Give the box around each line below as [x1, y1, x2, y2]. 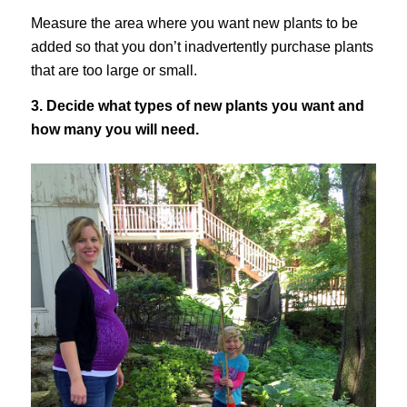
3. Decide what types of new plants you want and [30, 98, 364, 114]
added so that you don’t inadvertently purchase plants [30, 38, 373, 55]
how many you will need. [30, 122, 199, 138]
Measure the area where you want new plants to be [30, 15, 358, 31]
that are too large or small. [30, 62, 197, 78]
